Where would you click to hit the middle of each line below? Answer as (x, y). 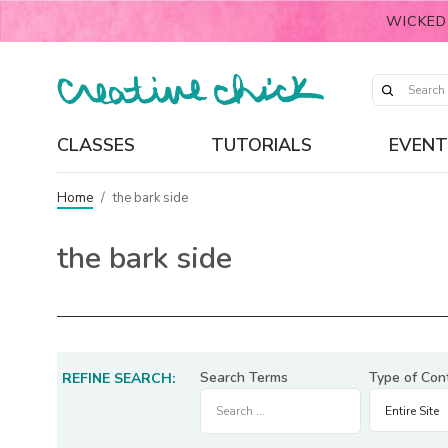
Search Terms (244, 377)
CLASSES (96, 144)
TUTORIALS (262, 144)
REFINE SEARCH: (119, 378)
